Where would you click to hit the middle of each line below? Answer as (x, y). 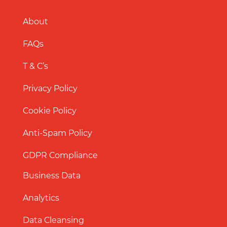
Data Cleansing (53, 220)
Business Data (52, 176)
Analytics (41, 198)
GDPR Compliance (60, 156)
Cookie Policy (50, 111)
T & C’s (35, 66)
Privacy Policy (50, 89)
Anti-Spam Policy (58, 133)
